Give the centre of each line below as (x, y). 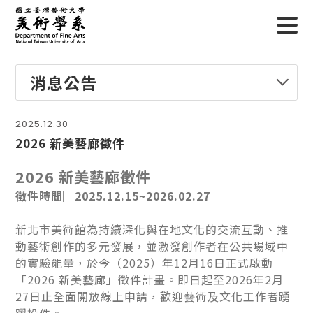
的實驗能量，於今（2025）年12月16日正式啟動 (145, 262)
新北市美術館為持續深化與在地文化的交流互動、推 (152, 229)
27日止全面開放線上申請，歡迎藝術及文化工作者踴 (153, 296)
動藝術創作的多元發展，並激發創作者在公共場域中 (152, 246)
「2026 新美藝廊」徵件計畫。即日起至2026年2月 (150, 279)
